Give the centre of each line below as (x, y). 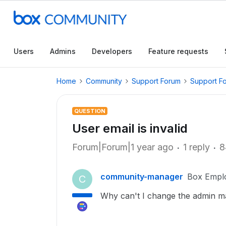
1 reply (196, 147)
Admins (63, 51)
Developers (112, 51)
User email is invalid (130, 128)
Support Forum (156, 81)
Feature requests (178, 51)
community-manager (142, 177)
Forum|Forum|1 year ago (123, 147)
